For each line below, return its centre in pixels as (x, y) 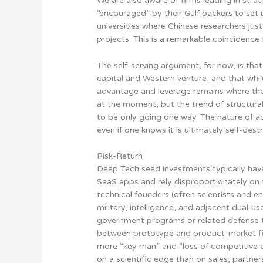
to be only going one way (147, 117)
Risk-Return (120, 156)
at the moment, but (137, 104)
